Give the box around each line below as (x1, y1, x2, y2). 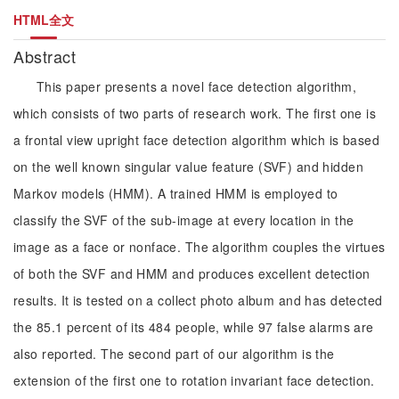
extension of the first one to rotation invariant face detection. (13, 371, 375, 389)
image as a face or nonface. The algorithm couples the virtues (13, 238, 386, 256)
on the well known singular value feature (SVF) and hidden (13, 158, 363, 175)
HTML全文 (13, 11, 74, 28)
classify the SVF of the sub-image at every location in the (13, 211, 354, 229)
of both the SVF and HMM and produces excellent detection (13, 265, 370, 282)
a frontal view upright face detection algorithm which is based (13, 131, 380, 149)
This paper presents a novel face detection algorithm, (37, 77, 357, 95)
